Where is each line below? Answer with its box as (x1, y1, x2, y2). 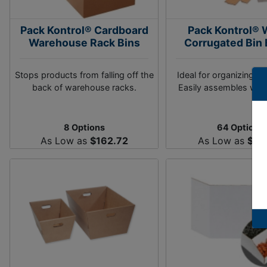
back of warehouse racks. (32, 82, 136, 92)
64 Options (216, 122, 264, 132)
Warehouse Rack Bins (28, 36, 140, 49)
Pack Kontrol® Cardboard (20, 24, 148, 36)
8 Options (63, 122, 105, 132)
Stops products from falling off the (14, 70, 154, 80)
